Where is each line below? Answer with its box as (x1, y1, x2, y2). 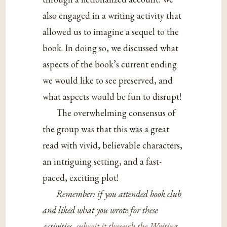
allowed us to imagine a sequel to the (43, 25, 179, 37)
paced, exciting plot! (43, 171, 119, 183)
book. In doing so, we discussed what (43, 42, 179, 54)
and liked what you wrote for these (43, 204, 159, 216)
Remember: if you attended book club (56, 187, 182, 200)
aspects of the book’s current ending (43, 58, 177, 70)
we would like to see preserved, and (43, 74, 173, 86)
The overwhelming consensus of (56, 106, 176, 119)
